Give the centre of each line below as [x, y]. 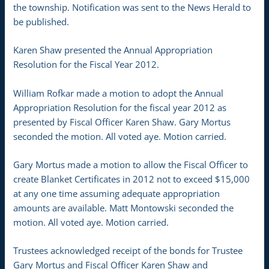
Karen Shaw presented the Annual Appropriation [113, 50]
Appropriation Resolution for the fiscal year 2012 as [120, 107]
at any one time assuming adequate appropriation [117, 194]
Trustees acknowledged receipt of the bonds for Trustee [128, 251]
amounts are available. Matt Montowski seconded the [124, 208]
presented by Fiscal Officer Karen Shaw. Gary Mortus [122, 122]
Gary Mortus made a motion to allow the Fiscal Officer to [131, 165]
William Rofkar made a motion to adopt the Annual [119, 93]
